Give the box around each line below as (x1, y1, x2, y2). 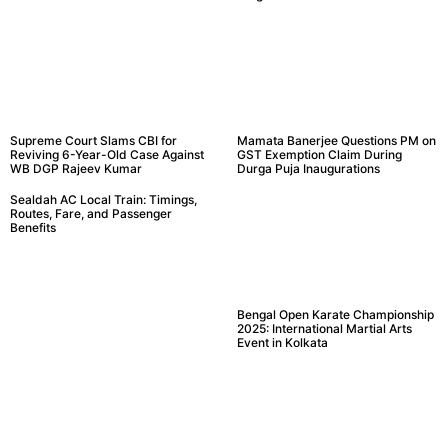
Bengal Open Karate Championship (236, 306, 434, 322)
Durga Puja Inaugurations (236, 160, 380, 176)
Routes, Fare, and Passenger (10, 205, 172, 221)
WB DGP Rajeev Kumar (10, 160, 142, 176)
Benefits (10, 219, 56, 235)
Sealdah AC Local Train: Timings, (10, 191, 197, 207)
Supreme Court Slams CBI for (10, 132, 177, 148)
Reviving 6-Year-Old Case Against (10, 146, 204, 162)
